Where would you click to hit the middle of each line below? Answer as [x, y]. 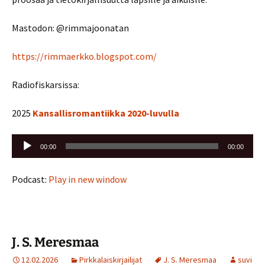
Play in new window [88, 179]
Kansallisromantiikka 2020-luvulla [106, 113]
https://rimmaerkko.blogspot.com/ [84, 56]
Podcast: [30, 179]
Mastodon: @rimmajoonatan [70, 28]
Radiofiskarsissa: [46, 85]
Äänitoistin [34, 141]
